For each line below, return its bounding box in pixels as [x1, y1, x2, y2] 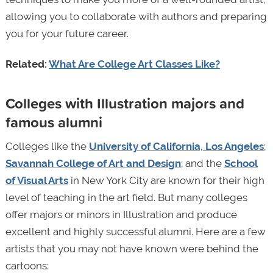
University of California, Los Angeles [88, 140, 264, 152]
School [224, 157, 258, 169]
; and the [180, 157, 224, 169]
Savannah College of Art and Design [5, 157, 181, 169]
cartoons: [5, 259, 51, 272]
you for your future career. [5, 27, 129, 40]
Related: [5, 57, 49, 70]
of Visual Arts [5, 174, 68, 186]
